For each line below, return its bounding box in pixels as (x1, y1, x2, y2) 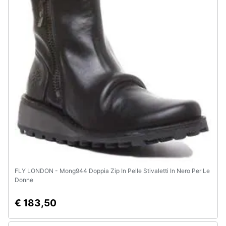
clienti (8, 14, 30, 24)
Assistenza (8, 5, 47, 15)
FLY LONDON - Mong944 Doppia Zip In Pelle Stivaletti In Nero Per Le (15, 167, 210, 175)
